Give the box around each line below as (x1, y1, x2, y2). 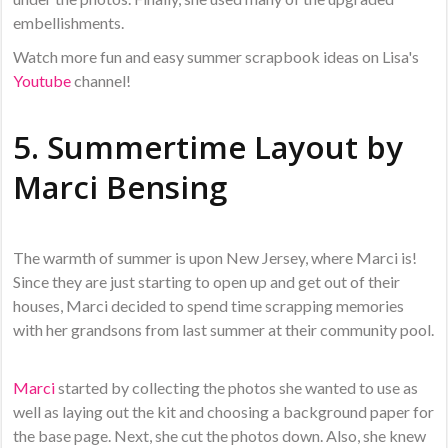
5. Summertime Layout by (13, 125, 404, 168)
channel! (74, 70, 132, 90)
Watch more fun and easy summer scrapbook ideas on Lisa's (13, 46, 420, 66)
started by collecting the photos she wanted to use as (58, 377, 419, 397)
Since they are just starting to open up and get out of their (13, 271, 401, 291)
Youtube (13, 70, 75, 90)
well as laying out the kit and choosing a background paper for (13, 401, 435, 421)
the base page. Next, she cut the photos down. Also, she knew (13, 425, 427, 445)
